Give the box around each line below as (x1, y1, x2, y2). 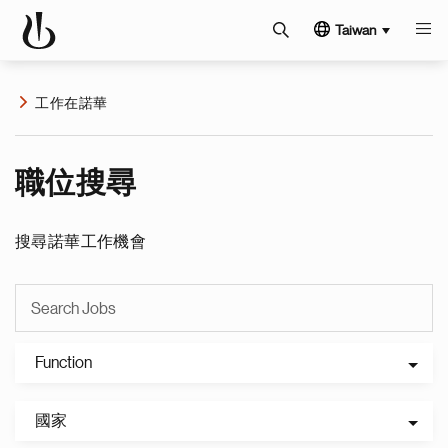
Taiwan (335, 23, 376, 37)
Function (35, 355, 92, 371)
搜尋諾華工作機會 (15, 234, 147, 250)
